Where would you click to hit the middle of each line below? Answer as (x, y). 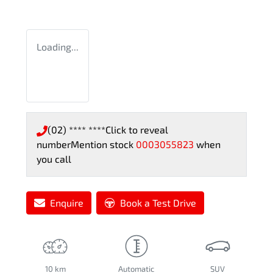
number (54, 144)
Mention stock (103, 144)
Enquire (67, 203)
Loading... (58, 47)
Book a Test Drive (158, 203)
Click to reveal (137, 130)
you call (54, 159)
